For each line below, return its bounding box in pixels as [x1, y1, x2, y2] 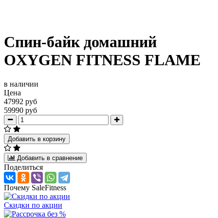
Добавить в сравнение [17, 154, 83, 162]
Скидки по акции [4, 200, 62, 209]
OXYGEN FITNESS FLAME [4, 51, 200, 69]
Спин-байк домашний [4, 33, 157, 51]
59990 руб [4, 106, 37, 114]
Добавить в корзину [8, 135, 66, 143]
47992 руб [4, 97, 37, 106]
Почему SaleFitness [4, 183, 66, 192]
